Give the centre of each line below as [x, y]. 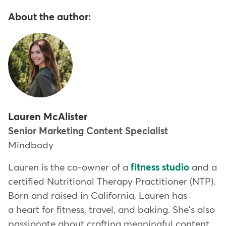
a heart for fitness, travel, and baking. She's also [111, 210]
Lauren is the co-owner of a [69, 167]
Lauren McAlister [48, 117]
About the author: [49, 17]
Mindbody [31, 145]
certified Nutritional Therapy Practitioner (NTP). [112, 182]
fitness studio [160, 167]
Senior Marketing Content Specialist [88, 131]
